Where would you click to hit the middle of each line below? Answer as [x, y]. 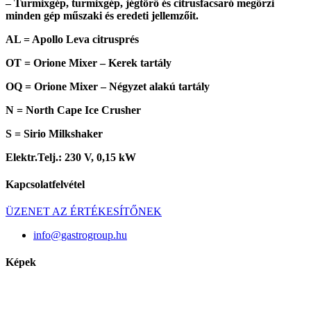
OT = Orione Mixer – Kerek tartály [89, 62]
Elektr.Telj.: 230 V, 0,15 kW [71, 157]
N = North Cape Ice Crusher [73, 110]
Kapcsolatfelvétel [45, 184]
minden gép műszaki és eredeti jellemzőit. [102, 15]
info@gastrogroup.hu [80, 235]
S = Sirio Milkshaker [54, 133]
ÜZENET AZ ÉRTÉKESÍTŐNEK [84, 212]
